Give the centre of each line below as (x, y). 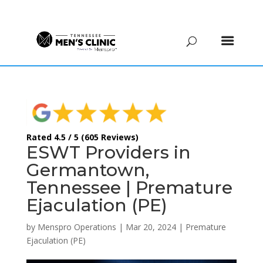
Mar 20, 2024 (151, 227)
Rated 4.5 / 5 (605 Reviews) (82, 137)
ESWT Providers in (108, 152)
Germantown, (87, 170)
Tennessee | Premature (129, 187)
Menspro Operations (77, 227)
